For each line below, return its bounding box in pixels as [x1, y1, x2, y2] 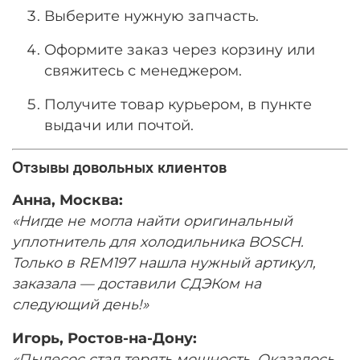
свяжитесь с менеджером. [44, 62, 242, 80]
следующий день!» [12, 295, 149, 313]
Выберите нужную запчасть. [44, 7, 259, 25]
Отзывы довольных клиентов [12, 156, 227, 177]
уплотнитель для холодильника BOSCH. [12, 232, 304, 250]
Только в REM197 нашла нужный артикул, [12, 253, 316, 271]
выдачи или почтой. [44, 117, 194, 134]
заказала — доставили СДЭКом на [12, 274, 261, 292]
